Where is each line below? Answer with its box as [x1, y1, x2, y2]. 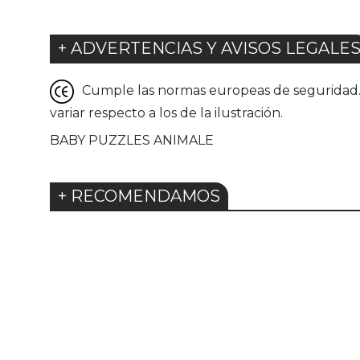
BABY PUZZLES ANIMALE [50, 133, 214, 149]
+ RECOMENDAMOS [58, 186, 220, 207]
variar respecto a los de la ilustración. [50, 105, 283, 121]
